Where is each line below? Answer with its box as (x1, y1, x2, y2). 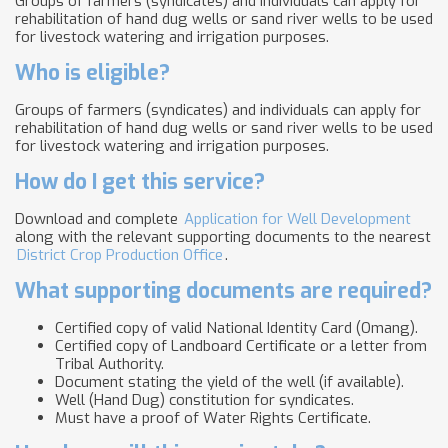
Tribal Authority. (55, 354, 164, 374)
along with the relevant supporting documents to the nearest (15, 227, 431, 247)
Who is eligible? (15, 59, 170, 87)
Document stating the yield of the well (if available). (55, 372, 404, 392)
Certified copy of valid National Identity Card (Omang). (55, 318, 418, 338)
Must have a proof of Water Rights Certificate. (55, 408, 371, 428)
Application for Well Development (184, 209, 411, 229)
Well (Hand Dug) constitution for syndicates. (55, 390, 354, 410)
